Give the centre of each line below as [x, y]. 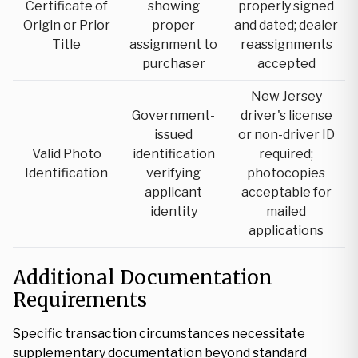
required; [286, 154]
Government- [173, 115]
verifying [173, 173]
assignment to [173, 44]
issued [173, 135]
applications [286, 231]
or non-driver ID [286, 135]
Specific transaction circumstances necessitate [159, 334]
